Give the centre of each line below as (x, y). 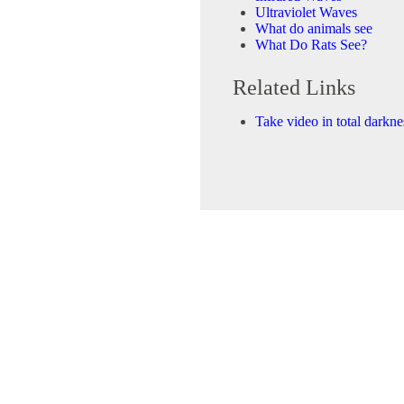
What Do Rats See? (311, 45)
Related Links (294, 88)
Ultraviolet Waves (306, 13)
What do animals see (314, 29)
